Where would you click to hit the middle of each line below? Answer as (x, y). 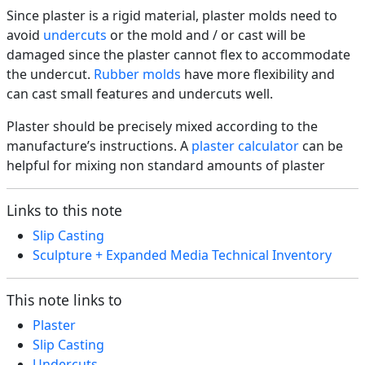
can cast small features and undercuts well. (140, 94)
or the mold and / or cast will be (206, 35)
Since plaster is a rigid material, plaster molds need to (172, 16)
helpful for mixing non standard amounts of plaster (166, 166)
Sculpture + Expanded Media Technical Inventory (182, 255)
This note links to (64, 300)
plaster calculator (245, 146)
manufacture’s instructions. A (99, 146)
